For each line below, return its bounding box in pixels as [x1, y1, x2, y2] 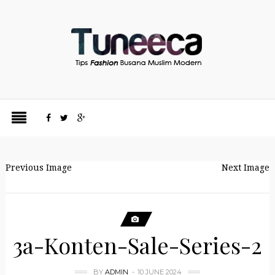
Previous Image [5, 163, 72, 172]
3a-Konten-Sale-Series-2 [12, 230, 262, 260]
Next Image [222, 163, 270, 172]
